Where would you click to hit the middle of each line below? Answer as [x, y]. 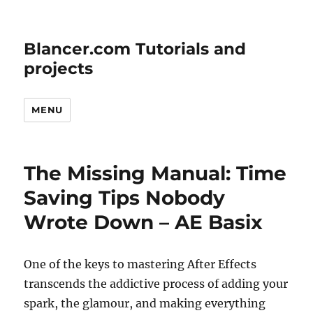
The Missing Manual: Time [155, 173]
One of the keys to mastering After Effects [140, 264]
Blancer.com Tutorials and [135, 49]
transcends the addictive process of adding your [156, 284]
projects [59, 68]
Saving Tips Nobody [125, 198]
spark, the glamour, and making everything [145, 303]
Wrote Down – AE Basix [144, 222]
